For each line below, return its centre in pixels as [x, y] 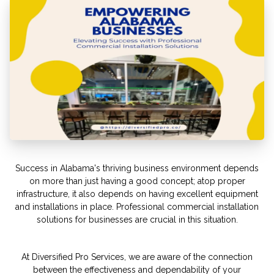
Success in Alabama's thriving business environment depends [137, 168]
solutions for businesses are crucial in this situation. [137, 219]
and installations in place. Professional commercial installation [137, 206]
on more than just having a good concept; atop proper [137, 181]
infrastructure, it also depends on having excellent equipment [137, 194]
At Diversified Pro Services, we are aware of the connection [137, 257]
